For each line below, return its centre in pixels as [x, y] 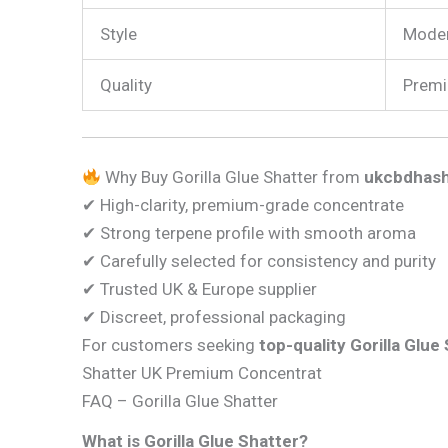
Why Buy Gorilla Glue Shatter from [233, 177]
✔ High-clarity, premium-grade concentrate [243, 205]
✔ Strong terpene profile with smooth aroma [249, 233]
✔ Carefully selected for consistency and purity [259, 261]
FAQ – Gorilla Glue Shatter [180, 401]
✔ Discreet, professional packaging [214, 317]
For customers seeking [170, 345]
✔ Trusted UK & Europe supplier [199, 289]
